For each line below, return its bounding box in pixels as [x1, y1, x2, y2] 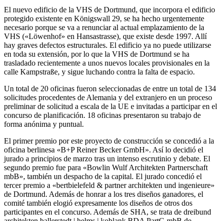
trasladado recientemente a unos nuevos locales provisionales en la [4, 59, 210, 68]
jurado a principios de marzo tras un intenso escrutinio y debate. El [4, 154, 210, 163]
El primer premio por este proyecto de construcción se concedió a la [4, 137, 214, 146]
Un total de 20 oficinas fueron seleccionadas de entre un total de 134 [4, 84, 216, 93]
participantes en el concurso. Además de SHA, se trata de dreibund [4, 208, 211, 217]
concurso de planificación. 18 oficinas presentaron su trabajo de [4, 111, 201, 120]
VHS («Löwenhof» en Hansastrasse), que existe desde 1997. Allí [4, 32, 207, 41]
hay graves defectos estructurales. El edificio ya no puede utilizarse [4, 41, 211, 50]
